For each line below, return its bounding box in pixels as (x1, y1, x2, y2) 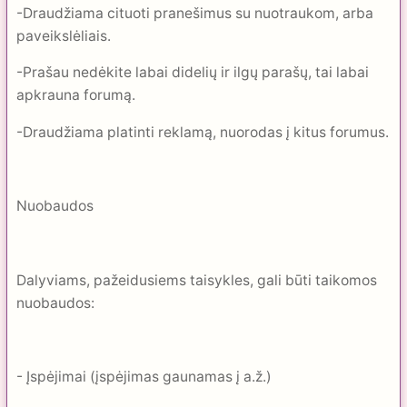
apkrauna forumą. (16, 86, 135, 104)
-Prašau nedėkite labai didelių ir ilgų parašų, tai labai (16, 64, 369, 82)
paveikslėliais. (16, 26, 111, 45)
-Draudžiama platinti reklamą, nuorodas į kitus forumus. (16, 123, 389, 141)
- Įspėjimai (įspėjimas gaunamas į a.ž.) (16, 367, 272, 385)
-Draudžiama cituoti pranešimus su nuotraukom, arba (16, 4, 373, 22)
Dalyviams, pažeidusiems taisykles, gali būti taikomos (16, 271, 377, 289)
